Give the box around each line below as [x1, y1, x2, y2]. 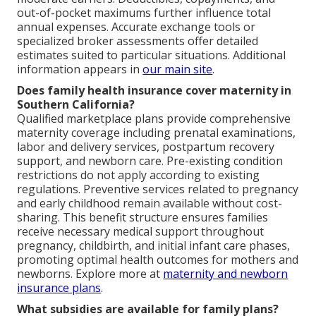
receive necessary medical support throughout [17, 223, 265, 239]
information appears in [17, 61, 143, 77]
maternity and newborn [163, 265, 288, 281]
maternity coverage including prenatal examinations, [17, 124, 296, 140]
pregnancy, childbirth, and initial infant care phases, [17, 237, 291, 253]
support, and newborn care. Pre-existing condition [17, 152, 284, 169]
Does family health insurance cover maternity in [17, 82, 292, 98]
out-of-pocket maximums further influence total [17, 4, 272, 20]
